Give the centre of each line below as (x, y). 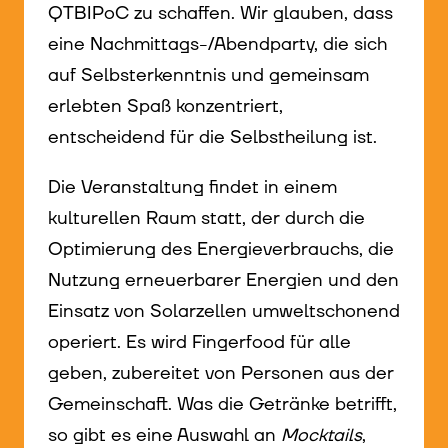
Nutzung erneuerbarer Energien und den (223, 280)
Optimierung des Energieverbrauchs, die (221, 249)
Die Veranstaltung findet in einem (192, 187)
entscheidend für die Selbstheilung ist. (215, 137)
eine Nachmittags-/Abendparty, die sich (217, 44)
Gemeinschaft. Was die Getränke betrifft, (222, 404)
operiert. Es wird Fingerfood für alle (199, 342)
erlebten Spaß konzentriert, (165, 106)
